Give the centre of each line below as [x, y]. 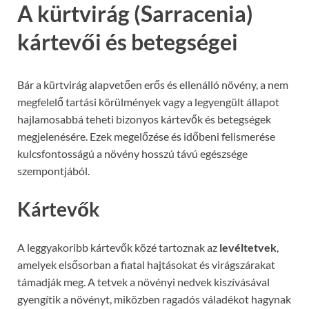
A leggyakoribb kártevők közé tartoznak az [118, 248]
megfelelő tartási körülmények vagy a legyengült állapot [148, 101]
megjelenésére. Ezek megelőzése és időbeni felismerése [146, 136]
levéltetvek [248, 248]
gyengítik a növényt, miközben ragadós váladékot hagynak [154, 299]
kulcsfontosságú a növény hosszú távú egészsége [132, 153]
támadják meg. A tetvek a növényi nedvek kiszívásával [143, 282]
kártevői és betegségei [128, 42]
